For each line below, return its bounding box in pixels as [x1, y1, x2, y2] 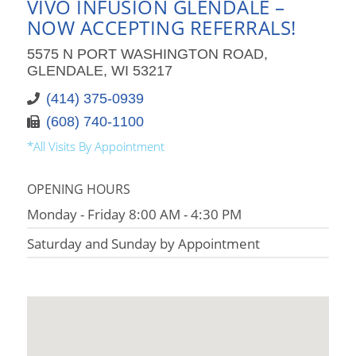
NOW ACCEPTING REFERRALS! [26, 14, 296, 41]
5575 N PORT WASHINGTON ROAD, [26, 46, 268, 62]
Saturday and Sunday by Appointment [26, 234, 260, 253]
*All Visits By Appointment [26, 138, 164, 154]
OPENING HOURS [26, 180, 130, 198]
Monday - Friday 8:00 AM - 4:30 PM [26, 205, 242, 223]
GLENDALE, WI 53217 [26, 63, 172, 79]
